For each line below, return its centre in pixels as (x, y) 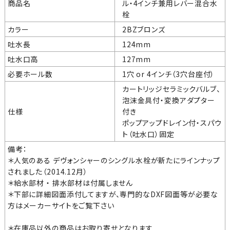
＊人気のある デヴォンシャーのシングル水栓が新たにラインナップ (114, 160)
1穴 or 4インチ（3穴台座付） (168, 74)
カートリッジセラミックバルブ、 (171, 89)
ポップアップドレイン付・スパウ (172, 122)
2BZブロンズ (143, 29)
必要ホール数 (30, 74)
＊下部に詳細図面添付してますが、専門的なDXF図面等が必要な (113, 194)
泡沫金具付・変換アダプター (168, 100)
